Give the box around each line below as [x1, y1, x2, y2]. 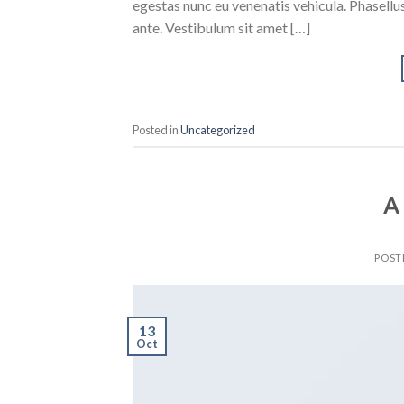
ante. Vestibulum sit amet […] [133, 18, 310, 36]
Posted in [133, 123, 180, 138]
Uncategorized [180, 123, 255, 138]
